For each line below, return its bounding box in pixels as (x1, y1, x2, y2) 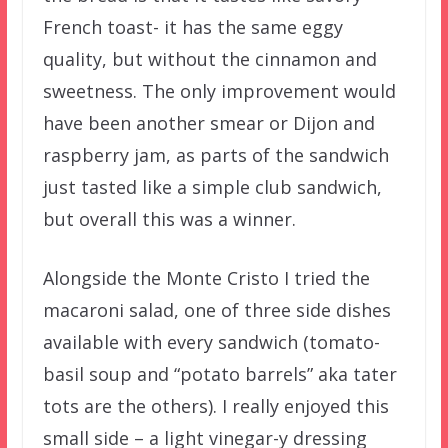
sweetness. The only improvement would (42, 78, 396, 103)
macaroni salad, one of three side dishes (42, 297, 391, 322)
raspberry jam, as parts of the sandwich (42, 142, 389, 167)
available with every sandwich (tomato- (42, 329, 380, 354)
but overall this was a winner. (42, 206, 296, 231)
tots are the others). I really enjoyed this (42, 393, 389, 418)
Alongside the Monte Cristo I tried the (42, 265, 370, 290)
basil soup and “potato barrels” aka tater (42, 361, 397, 386)
